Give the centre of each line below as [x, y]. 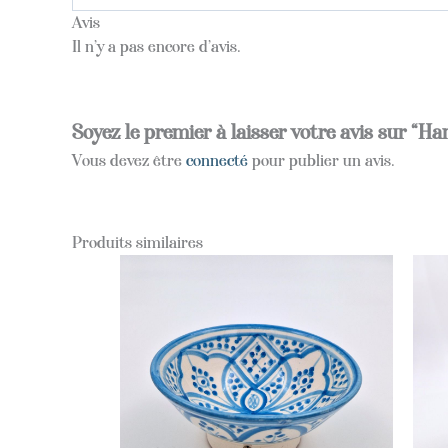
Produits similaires [137, 242]
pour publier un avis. [321, 161]
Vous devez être [129, 161]
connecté [217, 161]
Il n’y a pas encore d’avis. [156, 46]
